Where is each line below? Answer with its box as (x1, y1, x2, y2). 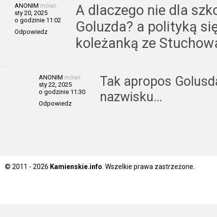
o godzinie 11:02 (15, 16, 61, 24)
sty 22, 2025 (39, 80, 72, 88)
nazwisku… (100, 89, 162, 105)
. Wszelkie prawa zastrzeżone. (102, 162, 195, 170)
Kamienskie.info (50, 162, 102, 170)
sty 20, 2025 (15, 9, 47, 16)
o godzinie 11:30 (39, 88, 85, 95)
